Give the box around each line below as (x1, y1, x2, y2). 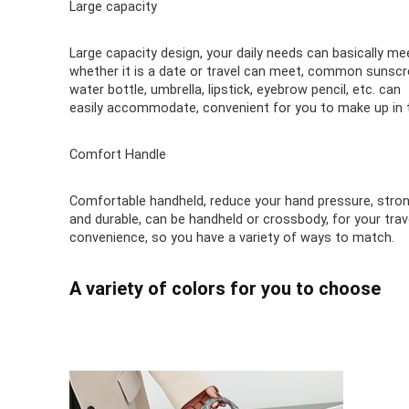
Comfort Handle (68, 147, 166, 163)
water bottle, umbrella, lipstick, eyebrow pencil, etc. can (68, 82, 401, 99)
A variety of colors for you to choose (68, 278, 381, 300)
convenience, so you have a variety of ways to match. (68, 230, 394, 246)
